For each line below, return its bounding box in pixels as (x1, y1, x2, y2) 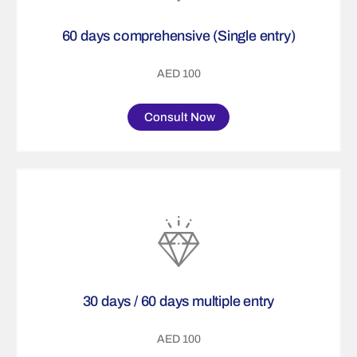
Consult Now (144, 111, 215, 124)
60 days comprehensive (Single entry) (61, 28, 296, 45)
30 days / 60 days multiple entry (82, 293, 275, 310)
